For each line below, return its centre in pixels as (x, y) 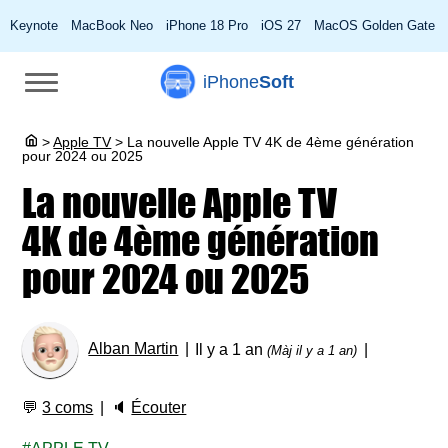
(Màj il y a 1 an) (312, 350)
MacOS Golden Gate (374, 25)
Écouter (159, 407)
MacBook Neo (112, 25)
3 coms (68, 407)
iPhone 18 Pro (207, 25)
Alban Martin (133, 349)
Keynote (34, 25)
